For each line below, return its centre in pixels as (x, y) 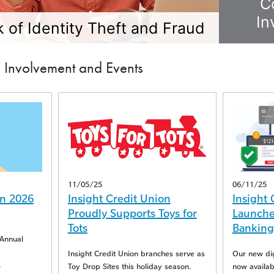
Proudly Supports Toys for (130, 213)
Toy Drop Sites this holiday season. (127, 266)
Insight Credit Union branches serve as (134, 253)
